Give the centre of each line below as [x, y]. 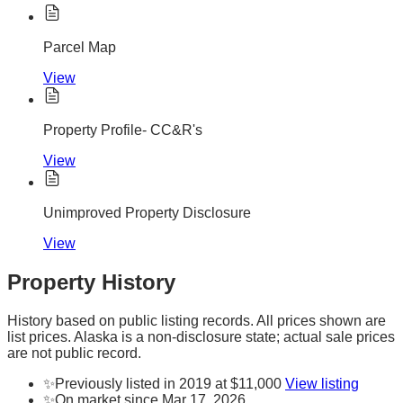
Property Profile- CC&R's [123, 130]
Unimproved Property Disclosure [147, 213]
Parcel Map [80, 48]
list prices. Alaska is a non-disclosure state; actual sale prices [201, 336]
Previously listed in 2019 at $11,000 [168, 383]
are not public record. [74, 353]
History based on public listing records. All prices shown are [197, 320]
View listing [322, 383]
